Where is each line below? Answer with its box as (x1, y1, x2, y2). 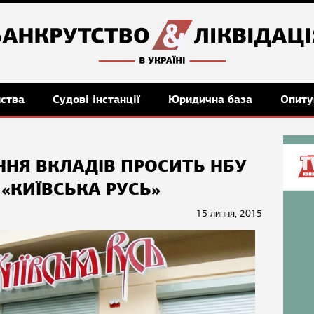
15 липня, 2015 (196, 207, 262, 219)
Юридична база (168, 92, 256, 107)
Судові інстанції (53, 92, 144, 107)
